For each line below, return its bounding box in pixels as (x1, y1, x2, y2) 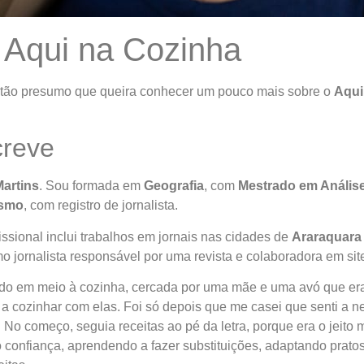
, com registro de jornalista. (23, 198, 178, 213)
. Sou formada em (38, 179, 144, 193)
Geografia (143, 179, 204, 193)
